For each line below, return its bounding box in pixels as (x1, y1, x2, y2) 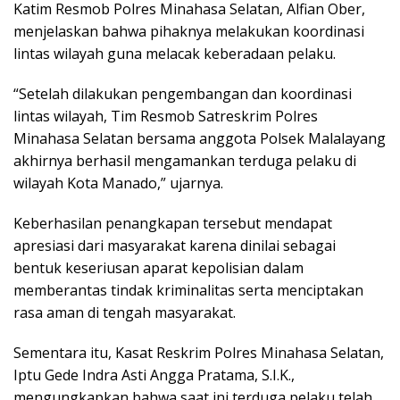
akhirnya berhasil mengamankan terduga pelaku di (13, 151, 356, 171)
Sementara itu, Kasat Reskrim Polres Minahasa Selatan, (13, 343, 384, 363)
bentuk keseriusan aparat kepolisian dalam (13, 258, 304, 279)
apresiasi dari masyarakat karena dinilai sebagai (13, 236, 336, 256)
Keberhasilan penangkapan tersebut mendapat (13, 213, 332, 234)
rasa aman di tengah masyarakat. (13, 303, 236, 323)
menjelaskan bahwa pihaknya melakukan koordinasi (13, 21, 364, 42)
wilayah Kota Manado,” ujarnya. (13, 173, 223, 194)
